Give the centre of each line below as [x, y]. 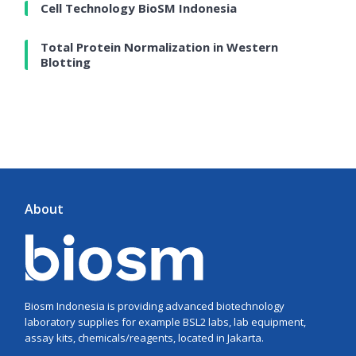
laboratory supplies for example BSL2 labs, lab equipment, [166, 321]
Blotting [66, 62]
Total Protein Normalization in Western [160, 46]
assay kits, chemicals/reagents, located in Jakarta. [145, 337]
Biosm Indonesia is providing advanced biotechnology [155, 306]
